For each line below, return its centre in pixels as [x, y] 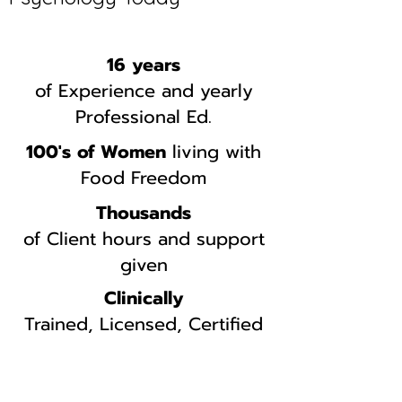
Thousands [144, 213]
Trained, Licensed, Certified [144, 324]
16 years [144, 65]
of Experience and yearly [144, 91]
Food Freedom [144, 178]
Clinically [144, 298]
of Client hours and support [144, 239]
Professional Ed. [144, 117]
